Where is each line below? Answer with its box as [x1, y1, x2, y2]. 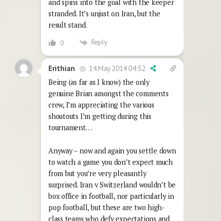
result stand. [48, 20, 87, 30]
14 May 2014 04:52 [87, 63, 146, 73]
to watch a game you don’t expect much [48, 157, 173, 167]
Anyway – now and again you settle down [48, 146, 176, 155]
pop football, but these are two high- [48, 202, 165, 212]
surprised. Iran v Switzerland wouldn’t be [48, 180, 176, 189]
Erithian [48, 64, 75, 74]
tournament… [48, 122, 92, 132]
